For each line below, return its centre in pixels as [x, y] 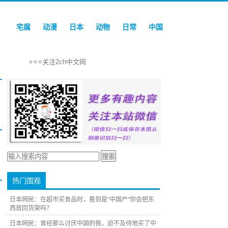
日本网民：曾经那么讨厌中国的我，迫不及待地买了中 [83, 223]
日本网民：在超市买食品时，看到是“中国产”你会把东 [82, 199]
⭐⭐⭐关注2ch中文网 [57, 62]
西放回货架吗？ [31, 208]
